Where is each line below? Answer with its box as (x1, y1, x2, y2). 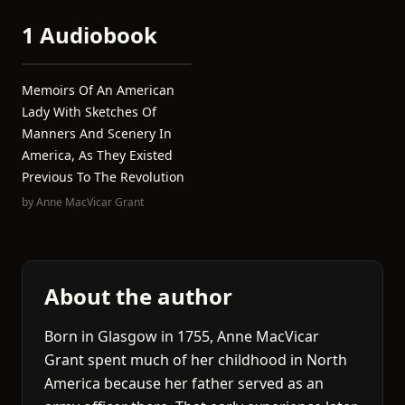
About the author (44, 281, 232, 311)
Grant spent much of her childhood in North (44, 350, 347, 370)
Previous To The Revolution (22, 168, 184, 185)
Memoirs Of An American (22, 81, 174, 99)
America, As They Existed (22, 146, 173, 164)
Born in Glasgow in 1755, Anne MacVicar (44, 326, 319, 346)
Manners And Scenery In (22, 125, 172, 142)
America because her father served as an (44, 373, 324, 393)
